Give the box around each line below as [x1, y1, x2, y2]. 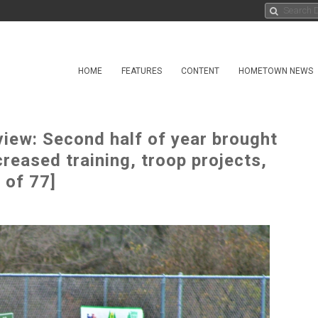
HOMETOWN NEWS [238, 66, 313, 76]
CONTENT [181, 66, 219, 76]
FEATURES [121, 66, 162, 76]
